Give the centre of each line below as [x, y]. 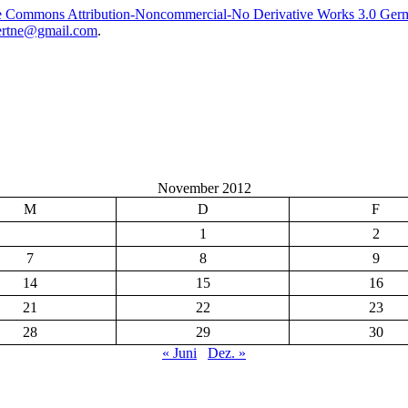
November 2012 [204, 188]
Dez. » [227, 352]
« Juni [179, 352]
